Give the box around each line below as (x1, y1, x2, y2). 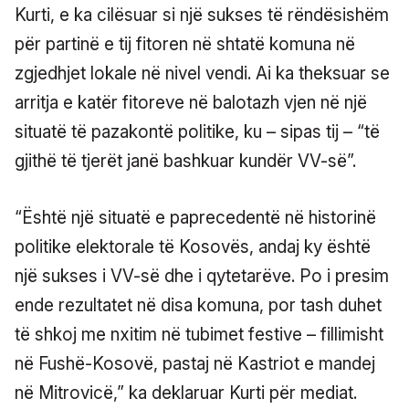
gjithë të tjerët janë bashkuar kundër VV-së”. (15, 150, 356, 172)
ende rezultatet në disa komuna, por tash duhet (15, 294, 382, 316)
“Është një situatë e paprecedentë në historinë (15, 206, 376, 228)
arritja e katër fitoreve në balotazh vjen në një (15, 91, 367, 113)
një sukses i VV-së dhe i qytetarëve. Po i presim (15, 265, 389, 287)
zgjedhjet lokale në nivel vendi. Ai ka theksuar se (15, 62, 390, 84)
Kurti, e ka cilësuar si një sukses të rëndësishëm (15, 4, 389, 26)
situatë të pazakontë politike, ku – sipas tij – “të (15, 121, 380, 142)
